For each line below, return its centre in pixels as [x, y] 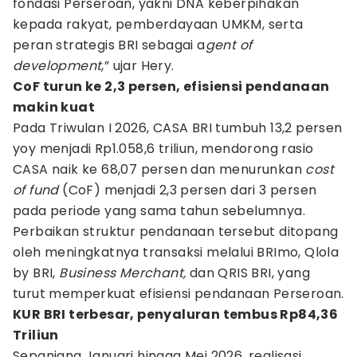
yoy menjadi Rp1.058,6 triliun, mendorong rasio [163, 149]
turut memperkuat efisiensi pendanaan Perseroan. [178, 294]
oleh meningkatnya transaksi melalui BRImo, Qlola [176, 252]
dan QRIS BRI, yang [248, 273]
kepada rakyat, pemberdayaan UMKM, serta [158, 24]
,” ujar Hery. [138, 66]
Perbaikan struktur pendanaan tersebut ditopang [176, 231]
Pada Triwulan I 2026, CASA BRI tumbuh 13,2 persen [178, 128]
